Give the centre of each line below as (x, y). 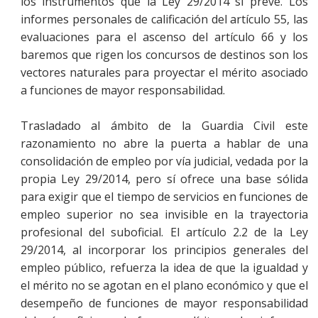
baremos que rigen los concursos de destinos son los (164, 54)
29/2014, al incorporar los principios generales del (164, 250)
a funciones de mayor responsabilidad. (122, 90)
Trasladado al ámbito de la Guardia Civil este (164, 125)
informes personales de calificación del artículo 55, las (164, 19)
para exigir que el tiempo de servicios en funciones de (164, 196)
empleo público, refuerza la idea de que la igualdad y (164, 267)
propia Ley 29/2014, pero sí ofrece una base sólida (164, 179)
